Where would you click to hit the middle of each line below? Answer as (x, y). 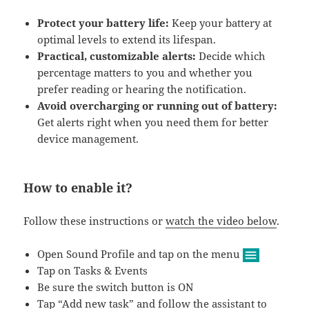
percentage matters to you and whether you (145, 73)
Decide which (231, 56)
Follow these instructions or (95, 221)
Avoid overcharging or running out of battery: (158, 106)
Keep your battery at (221, 23)
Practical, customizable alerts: (117, 56)
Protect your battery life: (103, 23)
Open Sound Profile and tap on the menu (140, 254)
